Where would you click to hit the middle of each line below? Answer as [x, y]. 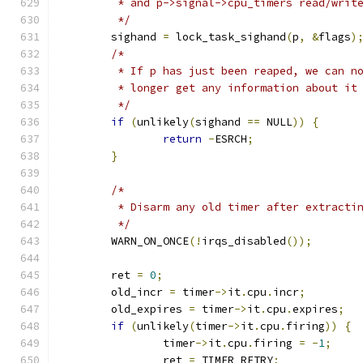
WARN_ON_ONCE [150, 241]
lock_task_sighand [228, 37]
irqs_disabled [244, 241]
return [182, 139]
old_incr [140, 292]
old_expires [150, 309]
